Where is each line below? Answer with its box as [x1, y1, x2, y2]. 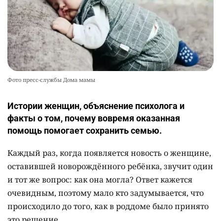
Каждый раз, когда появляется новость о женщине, [7, 147, 211, 159]
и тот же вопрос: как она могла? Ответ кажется [7, 174, 192, 185]
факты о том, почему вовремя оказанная [7, 113, 180, 124]
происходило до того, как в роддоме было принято [7, 201, 209, 212]
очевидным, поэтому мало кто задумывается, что [7, 187, 204, 199]
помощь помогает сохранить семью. [7, 125, 162, 136]
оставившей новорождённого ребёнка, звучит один [7, 161, 213, 172]
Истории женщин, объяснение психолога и [7, 101, 184, 111]
